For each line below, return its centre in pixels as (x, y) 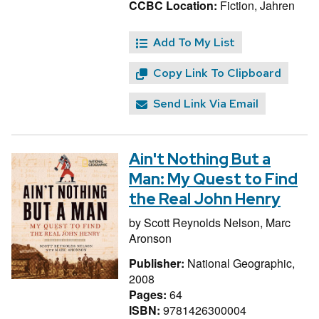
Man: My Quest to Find (213, 179)
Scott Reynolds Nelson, (205, 223)
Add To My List (194, 43)
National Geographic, (241, 263)
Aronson (150, 239)
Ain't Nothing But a (200, 159)
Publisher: (158, 263)
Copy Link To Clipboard (217, 73)
